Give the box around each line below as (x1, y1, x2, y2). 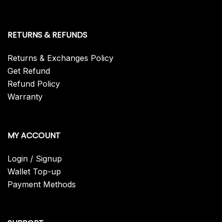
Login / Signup (7, 154, 62, 164)
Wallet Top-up (7, 166, 61, 177)
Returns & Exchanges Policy (7, 53, 113, 63)
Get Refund (7, 66, 50, 76)
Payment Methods (7, 179, 76, 190)
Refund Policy (7, 79, 60, 89)
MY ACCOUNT (7, 130, 60, 142)
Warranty (7, 92, 43, 102)
